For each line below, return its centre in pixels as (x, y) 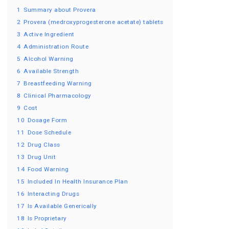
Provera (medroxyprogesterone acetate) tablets (94, 22)
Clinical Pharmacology (58, 96)
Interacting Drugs (53, 194)
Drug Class (44, 145)
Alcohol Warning (49, 59)
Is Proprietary (47, 219)
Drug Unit (41, 157)
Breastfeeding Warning (58, 84)
